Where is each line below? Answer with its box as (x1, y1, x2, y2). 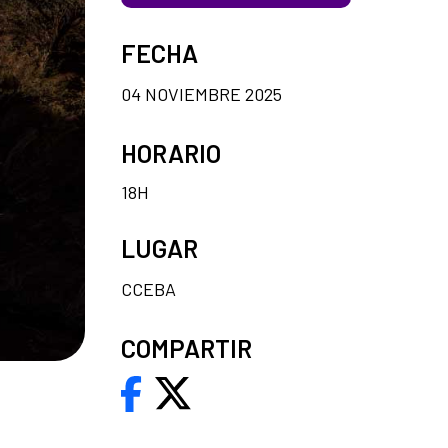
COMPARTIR (121, 332, 252, 363)
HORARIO (121, 137, 221, 168)
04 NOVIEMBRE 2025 (121, 82, 282, 105)
